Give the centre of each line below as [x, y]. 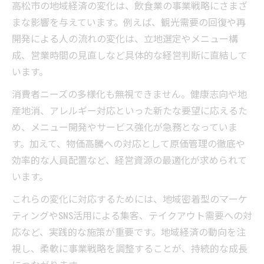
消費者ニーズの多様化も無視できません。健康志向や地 [129, 93]
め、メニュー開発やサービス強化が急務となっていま [125, 126]
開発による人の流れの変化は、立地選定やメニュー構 [125, 38]
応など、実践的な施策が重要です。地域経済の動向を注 [129, 231]
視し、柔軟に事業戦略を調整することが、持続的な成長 [130, 248]
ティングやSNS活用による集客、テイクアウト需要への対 [132, 215]
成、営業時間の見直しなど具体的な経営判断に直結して [130, 55]
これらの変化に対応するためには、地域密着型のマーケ [130, 198]
